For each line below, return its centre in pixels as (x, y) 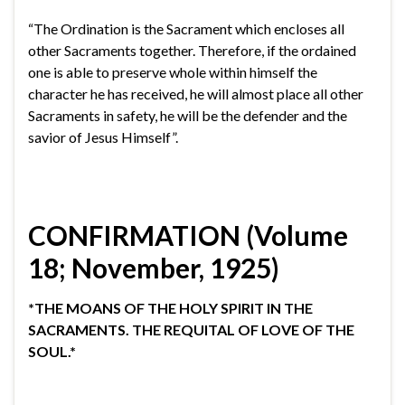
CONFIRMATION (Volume (188, 235)
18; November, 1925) (154, 267)
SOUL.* (52, 351)
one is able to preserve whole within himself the (173, 71)
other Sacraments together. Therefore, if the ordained (192, 50)
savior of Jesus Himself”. (103, 137)
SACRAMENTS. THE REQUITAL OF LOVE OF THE (191, 329)
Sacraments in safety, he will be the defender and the (188, 115)
